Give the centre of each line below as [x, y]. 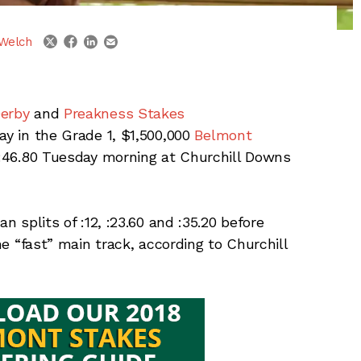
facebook [104, 37]
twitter [76, 37]
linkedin [119, 36]
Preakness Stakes [124, 113]
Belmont [223, 135]
